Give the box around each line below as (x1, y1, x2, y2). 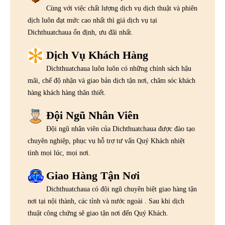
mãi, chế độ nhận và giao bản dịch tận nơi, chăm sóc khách (28, 77, 195, 85)
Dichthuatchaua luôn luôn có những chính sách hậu (46, 65, 191, 73)
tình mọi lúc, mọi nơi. (28, 149, 90, 157)
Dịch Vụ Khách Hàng (46, 49, 148, 62)
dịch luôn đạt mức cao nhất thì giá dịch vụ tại (28, 17, 157, 25)
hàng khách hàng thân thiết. (28, 89, 106, 97)
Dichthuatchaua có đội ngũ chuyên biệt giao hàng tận (46, 185, 197, 193)
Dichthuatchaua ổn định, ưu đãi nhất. (28, 29, 133, 37)
